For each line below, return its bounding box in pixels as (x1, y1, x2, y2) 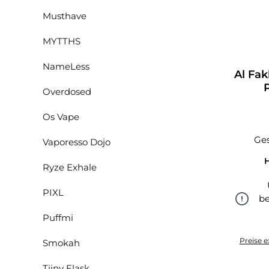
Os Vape (43, 111, 79, 122)
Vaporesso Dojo (43, 136, 110, 148)
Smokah (43, 237, 80, 249)
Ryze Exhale (43, 162, 97, 173)
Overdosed (43, 86, 91, 97)
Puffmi (43, 212, 73, 223)
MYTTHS (43, 35, 80, 47)
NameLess (43, 61, 89, 72)
